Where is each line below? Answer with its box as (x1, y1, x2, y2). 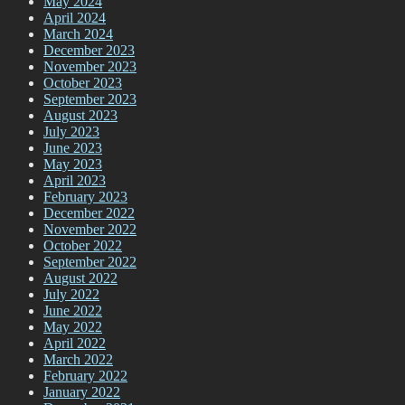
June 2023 (43, 140, 102, 156)
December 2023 (43, 42, 135, 59)
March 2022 (43, 352, 113, 368)
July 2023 (43, 124, 99, 140)
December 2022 (43, 205, 135, 221)
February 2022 (43, 368, 127, 384)
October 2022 (43, 238, 122, 254)
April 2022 (43, 335, 106, 352)
